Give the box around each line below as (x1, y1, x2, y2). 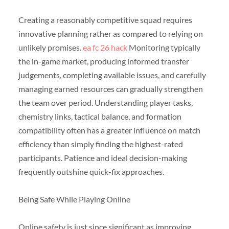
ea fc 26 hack (82, 42, 127, 52)
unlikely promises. (18, 42, 83, 52)
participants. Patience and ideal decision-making (18, 152, 187, 163)
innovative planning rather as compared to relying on (18, 28, 203, 38)
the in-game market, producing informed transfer (18, 56, 189, 66)
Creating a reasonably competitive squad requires (18, 14, 192, 25)
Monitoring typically (127, 42, 200, 52)
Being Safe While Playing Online (18, 194, 130, 204)
